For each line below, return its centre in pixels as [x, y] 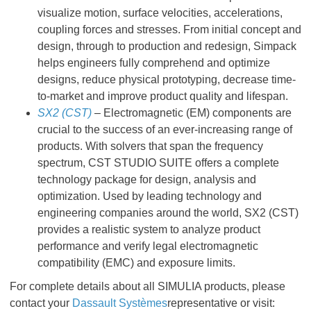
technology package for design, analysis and [147, 179]
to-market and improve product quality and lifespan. [163, 96]
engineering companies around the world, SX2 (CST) [168, 213]
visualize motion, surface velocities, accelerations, [160, 13]
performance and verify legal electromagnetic [148, 246]
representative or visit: [221, 303]
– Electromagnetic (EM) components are [192, 113]
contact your [41, 303]
